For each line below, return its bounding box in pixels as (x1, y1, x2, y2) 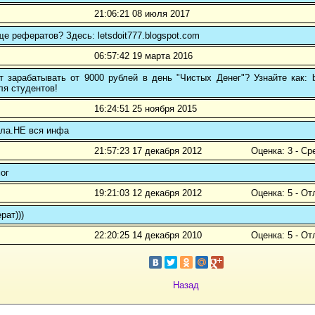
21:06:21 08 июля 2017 (94, 8, 190, 20)
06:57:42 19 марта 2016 (94, 51, 193, 62)
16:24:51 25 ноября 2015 (94, 103, 197, 115)
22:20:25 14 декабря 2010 (94, 230, 202, 241)
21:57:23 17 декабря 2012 (94, 146, 202, 157)
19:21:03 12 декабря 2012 (94, 188, 202, 199)
